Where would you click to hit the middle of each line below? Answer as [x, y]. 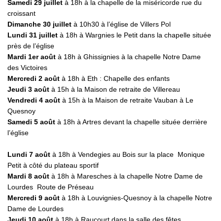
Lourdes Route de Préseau [51, 187]
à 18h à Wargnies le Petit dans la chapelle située [134, 35]
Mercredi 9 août [34, 198]
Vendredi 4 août [34, 100]
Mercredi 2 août [34, 79]
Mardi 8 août [29, 176]
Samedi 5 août [32, 122]
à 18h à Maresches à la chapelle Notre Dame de [127, 176]
